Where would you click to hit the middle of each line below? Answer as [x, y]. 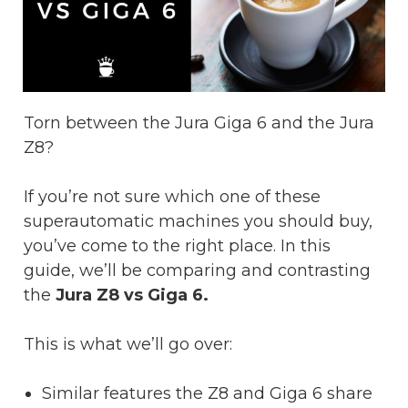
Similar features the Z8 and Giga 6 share [207, 393]
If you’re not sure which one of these [172, 196]
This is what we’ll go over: [128, 344]
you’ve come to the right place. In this [177, 245]
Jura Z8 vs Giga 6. [134, 295]
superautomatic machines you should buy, [198, 221]
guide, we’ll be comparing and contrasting [197, 270]
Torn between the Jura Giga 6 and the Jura [199, 122]
